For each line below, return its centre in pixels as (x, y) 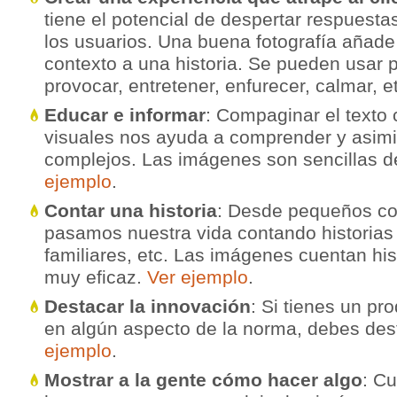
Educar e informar (125, 115)
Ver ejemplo (198, 277)
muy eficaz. (96, 277)
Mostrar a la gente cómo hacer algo (203, 380)
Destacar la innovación (148, 306)
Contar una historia (131, 210)
